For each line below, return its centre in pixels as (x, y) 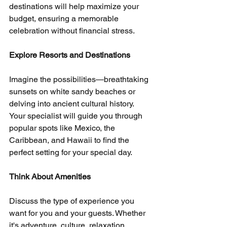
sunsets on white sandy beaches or (73, 92)
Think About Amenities (50, 177)
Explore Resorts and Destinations (70, 55)
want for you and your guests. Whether (78, 213)
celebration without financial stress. (72, 31)
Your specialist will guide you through (77, 116)
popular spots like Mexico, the (63, 128)
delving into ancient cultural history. (72, 104)
